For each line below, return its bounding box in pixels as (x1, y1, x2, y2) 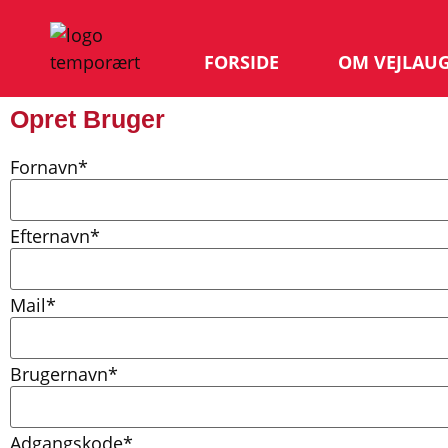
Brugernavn (10, 362, 108, 387)
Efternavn (10, 224, 90, 249)
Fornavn (10, 155, 78, 180)
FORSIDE (203, 50, 279, 74)
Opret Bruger (10, 105, 165, 133)
